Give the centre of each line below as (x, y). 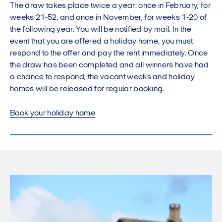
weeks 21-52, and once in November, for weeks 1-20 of (109, 18)
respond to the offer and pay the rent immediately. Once (109, 54)
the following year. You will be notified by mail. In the (101, 30)
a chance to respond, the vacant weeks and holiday (103, 77)
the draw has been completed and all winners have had (110, 65)
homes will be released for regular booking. (87, 89)
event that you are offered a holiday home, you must (102, 42)
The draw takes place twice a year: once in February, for (110, 6)
